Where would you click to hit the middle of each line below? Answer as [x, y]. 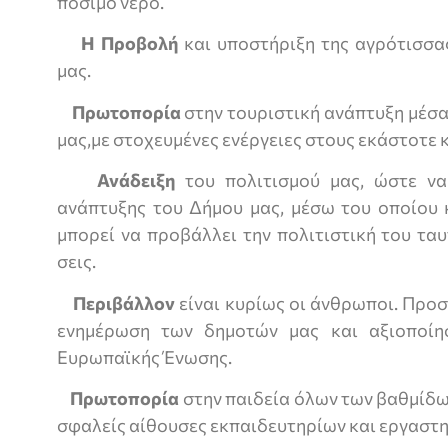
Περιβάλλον [124, 302]
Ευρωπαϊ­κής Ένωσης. [144, 356]
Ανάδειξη [136, 180]
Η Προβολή [132, 43]
